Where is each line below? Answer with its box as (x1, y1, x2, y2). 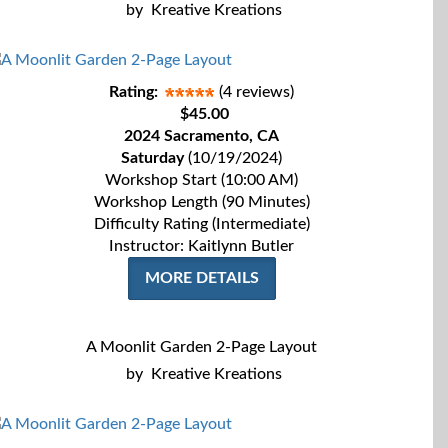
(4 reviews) (219, 84, 294, 100)
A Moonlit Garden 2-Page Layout (86, 339, 317, 355)
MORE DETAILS (144, 270, 259, 286)
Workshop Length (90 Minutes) (93, 194, 310, 210)
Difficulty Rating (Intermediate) (93, 216, 310, 232)
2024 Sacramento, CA (124, 128, 279, 144)
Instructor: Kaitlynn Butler (109, 238, 294, 254)
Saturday (121, 150, 184, 166)
